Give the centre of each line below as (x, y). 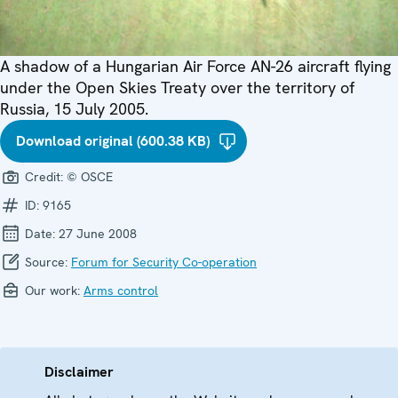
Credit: (44, 177)
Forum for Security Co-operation (164, 263)
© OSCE (90, 177)
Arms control (121, 291)
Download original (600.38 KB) (113, 141)
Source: (46, 263)
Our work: (52, 291)
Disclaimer (79, 372)
